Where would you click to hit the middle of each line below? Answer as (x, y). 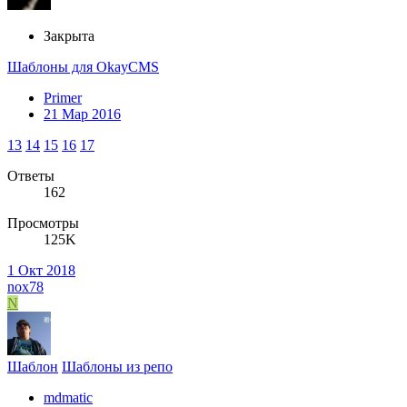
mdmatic (68, 397)
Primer (63, 97)
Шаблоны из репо (117, 366)
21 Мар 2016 (82, 114)
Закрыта (69, 35)
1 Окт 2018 (41, 270)
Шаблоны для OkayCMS (83, 66)
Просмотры (43, 223)
